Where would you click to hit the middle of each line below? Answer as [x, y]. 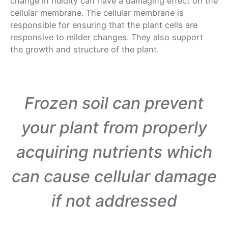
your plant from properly [114, 128]
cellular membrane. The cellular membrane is [97, 13]
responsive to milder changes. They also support [107, 37]
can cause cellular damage [114, 177]
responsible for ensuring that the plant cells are [104, 25]
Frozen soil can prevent [114, 103]
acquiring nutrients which [114, 152]
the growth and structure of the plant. [86, 50]
